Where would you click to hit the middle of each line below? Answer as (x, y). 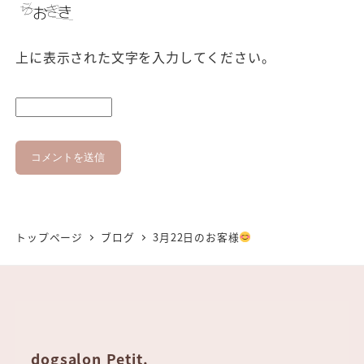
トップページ (49, 236)
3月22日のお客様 (196, 236)
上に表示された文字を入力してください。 (145, 56)
